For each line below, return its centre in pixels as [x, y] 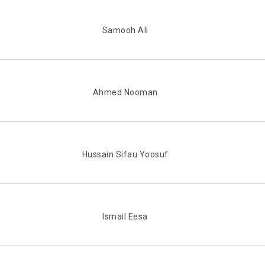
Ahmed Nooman [125, 93]
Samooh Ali [125, 30]
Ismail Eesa [125, 217]
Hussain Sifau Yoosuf [125, 155]
